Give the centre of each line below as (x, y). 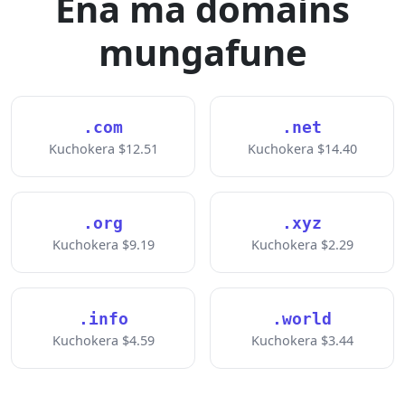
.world (302, 319)
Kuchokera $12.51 (103, 149)
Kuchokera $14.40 (302, 149)
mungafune (202, 52)
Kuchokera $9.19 (103, 245)
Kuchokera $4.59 (103, 340)
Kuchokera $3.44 (302, 340)
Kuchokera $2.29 (302, 245)
